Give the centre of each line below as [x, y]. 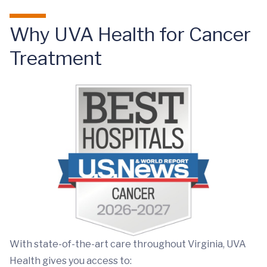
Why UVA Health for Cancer [130, 35]
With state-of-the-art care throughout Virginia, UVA [128, 244]
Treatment [56, 58]
